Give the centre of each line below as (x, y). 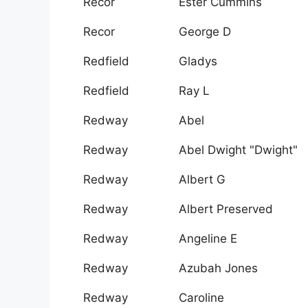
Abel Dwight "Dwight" (238, 150)
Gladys (198, 62)
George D (205, 32)
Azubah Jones (218, 268)
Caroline (201, 298)
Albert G (202, 180)
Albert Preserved (226, 209)
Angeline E (208, 239)
